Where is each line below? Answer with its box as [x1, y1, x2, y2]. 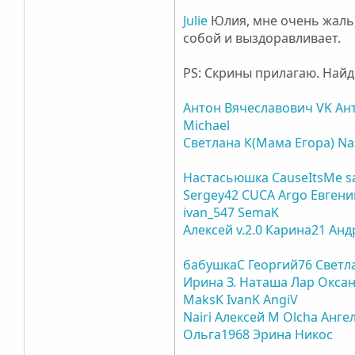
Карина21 [265, 220, 326, 239]
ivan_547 [183, 203, 235, 221]
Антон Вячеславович [183, 98, 314, 116]
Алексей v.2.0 [183, 220, 263, 239]
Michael [183, 116, 231, 134]
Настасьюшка [183, 168, 269, 186]
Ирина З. [183, 273, 237, 291]
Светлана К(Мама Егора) [183, 133, 335, 151]
